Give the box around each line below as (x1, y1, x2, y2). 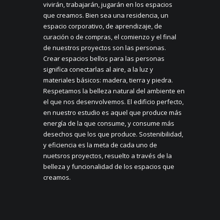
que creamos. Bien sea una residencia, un (43, 11, 168, 20)
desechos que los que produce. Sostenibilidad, (43, 130, 183, 139)
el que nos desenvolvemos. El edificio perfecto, (43, 97, 184, 107)
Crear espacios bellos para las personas (43, 54, 165, 63)
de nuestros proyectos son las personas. (43, 43, 166, 53)
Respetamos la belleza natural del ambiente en (43, 86, 185, 96)
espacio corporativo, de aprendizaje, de (43, 22, 162, 31)
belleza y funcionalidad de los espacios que (43, 162, 174, 171)
